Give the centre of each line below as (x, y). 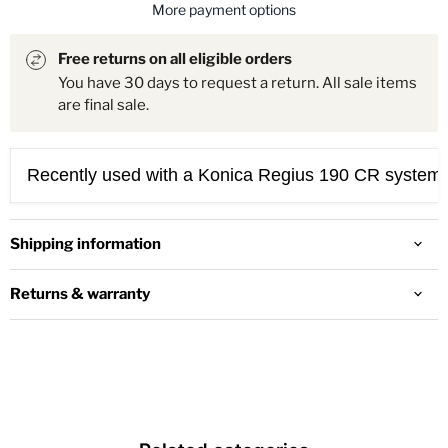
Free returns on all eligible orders (175, 58)
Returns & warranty (80, 293)
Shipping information (85, 243)
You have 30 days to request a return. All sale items (237, 82)
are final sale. (103, 104)
